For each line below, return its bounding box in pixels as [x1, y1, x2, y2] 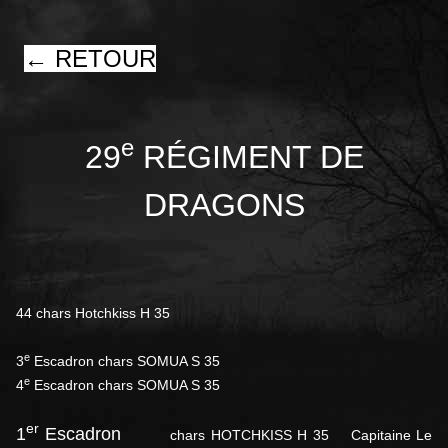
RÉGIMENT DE [133, 139, 364, 176]
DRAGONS [143, 187, 305, 224]
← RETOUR [24, 45, 156, 73]
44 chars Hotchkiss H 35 [16, 305, 170, 322]
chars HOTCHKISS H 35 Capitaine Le [121, 427, 433, 444]
